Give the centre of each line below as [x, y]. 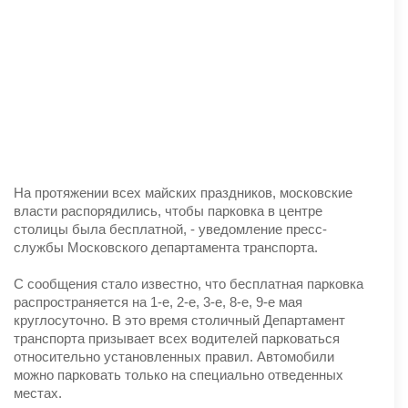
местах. [38, 393]
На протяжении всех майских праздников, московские [183, 192]
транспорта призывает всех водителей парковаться [177, 338]
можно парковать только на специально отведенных [178, 374]
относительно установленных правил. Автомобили [174, 356]
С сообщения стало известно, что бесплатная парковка [189, 283]
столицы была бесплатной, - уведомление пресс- [170, 229]
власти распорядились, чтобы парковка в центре [168, 210]
